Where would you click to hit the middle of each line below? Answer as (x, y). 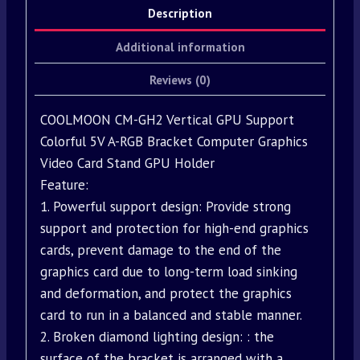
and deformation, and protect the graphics (166, 294)
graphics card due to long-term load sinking (169, 272)
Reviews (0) (180, 79)
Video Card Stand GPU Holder (127, 164)
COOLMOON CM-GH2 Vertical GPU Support (167, 120)
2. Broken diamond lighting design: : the (157, 337)
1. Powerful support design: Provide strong (166, 207)
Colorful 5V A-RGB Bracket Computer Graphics (174, 142)
